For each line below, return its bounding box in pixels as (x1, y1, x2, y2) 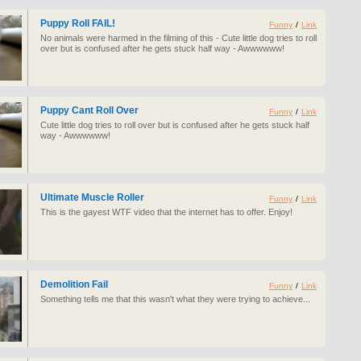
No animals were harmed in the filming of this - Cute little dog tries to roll (40, 33, 317, 43)
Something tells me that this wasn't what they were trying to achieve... (40, 294, 310, 304)
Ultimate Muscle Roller (40, 192, 144, 203)
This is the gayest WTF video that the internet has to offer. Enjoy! (40, 207, 293, 217)
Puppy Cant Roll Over (40, 105, 139, 116)
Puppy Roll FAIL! (40, 18, 115, 29)
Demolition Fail (40, 279, 108, 290)
